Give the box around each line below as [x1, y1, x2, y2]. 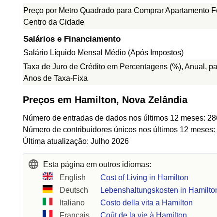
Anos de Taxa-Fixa [23, 74, 88, 82]
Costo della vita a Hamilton [100, 199, 193, 207]
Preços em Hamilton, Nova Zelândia [23, 94, 187, 105]
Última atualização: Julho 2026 [23, 137, 129, 145]
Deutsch [60, 186, 89, 194]
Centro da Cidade [23, 18, 84, 26]
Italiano [60, 199, 85, 207]
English [60, 173, 86, 182]
